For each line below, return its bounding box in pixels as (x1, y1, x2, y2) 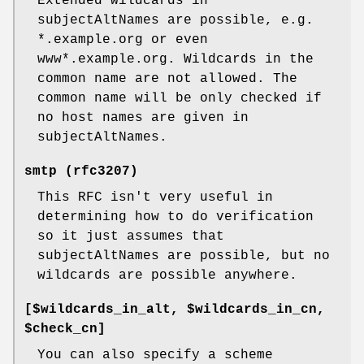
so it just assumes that (37, 229, 224, 245)
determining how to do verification (37, 210, 314, 225)
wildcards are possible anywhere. (37, 268, 297, 284)
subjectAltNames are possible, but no (37, 249, 330, 264)
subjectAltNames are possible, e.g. (37, 13, 314, 28)
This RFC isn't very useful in (37, 190, 273, 206)
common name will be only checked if (37, 91, 322, 106)
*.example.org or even (37, 32, 208, 48)
